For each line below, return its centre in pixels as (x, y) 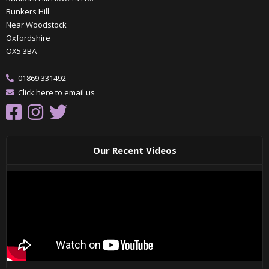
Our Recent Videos (134, 150)
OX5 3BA (21, 51)
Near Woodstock (36, 25)
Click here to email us (56, 93)
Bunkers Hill (28, 12)
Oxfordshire (28, 38)
